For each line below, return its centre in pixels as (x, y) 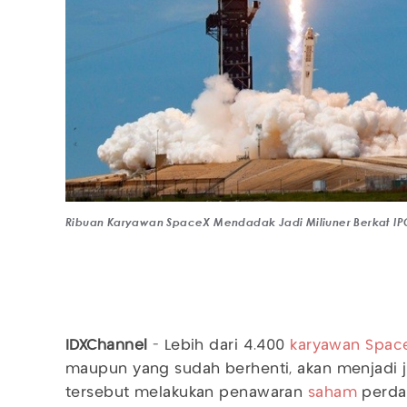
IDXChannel (107, 345)
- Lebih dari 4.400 (219, 345)
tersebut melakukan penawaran (187, 392)
